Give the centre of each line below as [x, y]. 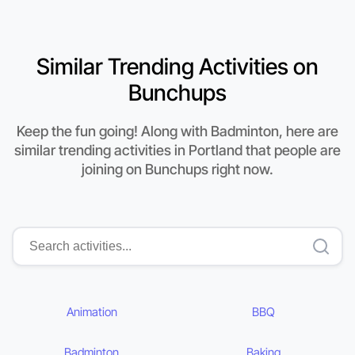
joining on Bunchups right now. [177, 170]
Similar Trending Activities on [177, 67]
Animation [92, 312]
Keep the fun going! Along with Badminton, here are [177, 132]
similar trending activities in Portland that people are [177, 151]
